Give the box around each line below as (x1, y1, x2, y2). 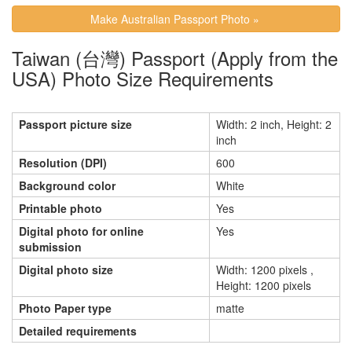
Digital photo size (19, 262, 113, 278)
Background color (19, 178, 115, 194)
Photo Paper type (19, 300, 112, 317)
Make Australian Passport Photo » (83, 11, 269, 27)
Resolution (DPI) (19, 155, 107, 171)
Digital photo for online (19, 223, 144, 240)
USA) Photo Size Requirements (12, 64, 273, 93)
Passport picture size (19, 116, 132, 133)
